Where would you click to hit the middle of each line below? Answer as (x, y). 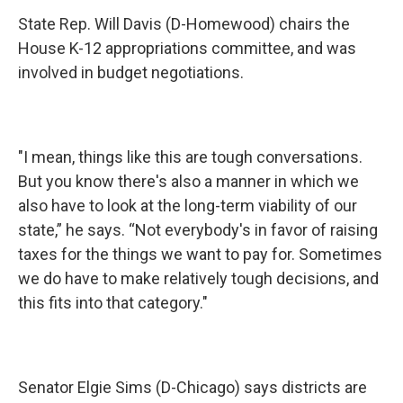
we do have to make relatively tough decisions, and (198, 278)
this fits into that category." (113, 303)
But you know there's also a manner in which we (188, 181)
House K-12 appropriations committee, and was (187, 48)
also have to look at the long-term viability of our (188, 206)
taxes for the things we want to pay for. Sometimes (200, 254)
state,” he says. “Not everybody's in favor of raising (198, 230)
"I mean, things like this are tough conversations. (190, 157)
